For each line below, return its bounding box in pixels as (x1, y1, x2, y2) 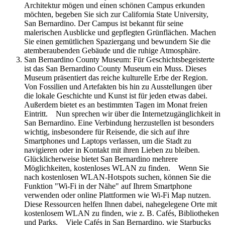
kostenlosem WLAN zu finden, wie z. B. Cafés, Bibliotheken (24, 208, 219, 217)
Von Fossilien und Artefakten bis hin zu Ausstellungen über (24, 82, 212, 91)
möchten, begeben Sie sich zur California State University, (24, 10, 208, 19)
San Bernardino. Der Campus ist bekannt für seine (24, 19, 183, 28)
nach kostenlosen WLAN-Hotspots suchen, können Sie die (24, 172, 211, 181)
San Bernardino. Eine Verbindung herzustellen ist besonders (24, 118, 214, 127)
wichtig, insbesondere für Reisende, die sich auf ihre (24, 127, 189, 136)
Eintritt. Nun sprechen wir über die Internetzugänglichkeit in (24, 109, 220, 118)
